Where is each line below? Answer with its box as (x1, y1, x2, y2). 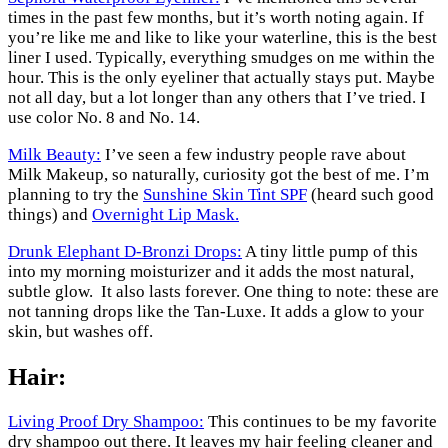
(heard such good (307, 185, 434, 205)
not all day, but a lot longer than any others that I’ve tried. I (8, 88, 426, 108)
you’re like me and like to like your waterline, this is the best (8, 28, 437, 48)
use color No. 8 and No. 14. (8, 108, 200, 128)
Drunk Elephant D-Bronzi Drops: (8, 241, 242, 261)
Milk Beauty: (8, 145, 101, 165)
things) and (8, 205, 92, 225)
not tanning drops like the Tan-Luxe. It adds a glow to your (8, 301, 424, 321)
